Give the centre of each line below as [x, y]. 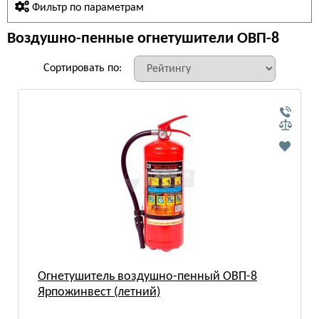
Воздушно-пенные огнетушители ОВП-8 [143, 39]
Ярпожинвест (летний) [99, 292]
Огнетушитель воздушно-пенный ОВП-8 [147, 277]
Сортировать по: [83, 68]
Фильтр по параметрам [87, 8]
